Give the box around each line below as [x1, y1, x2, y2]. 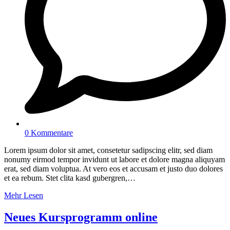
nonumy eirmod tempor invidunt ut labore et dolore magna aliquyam [4, 155, 225, 164]
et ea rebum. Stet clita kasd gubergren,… [4, 173, 136, 182]
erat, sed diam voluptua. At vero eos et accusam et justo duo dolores [4, 164, 223, 173]
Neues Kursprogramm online [4, 210, 158, 224]
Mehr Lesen [4, 190, 43, 200]
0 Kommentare [25, 128, 73, 137]
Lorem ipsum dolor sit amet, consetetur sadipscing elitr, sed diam [4, 145, 213, 155]
